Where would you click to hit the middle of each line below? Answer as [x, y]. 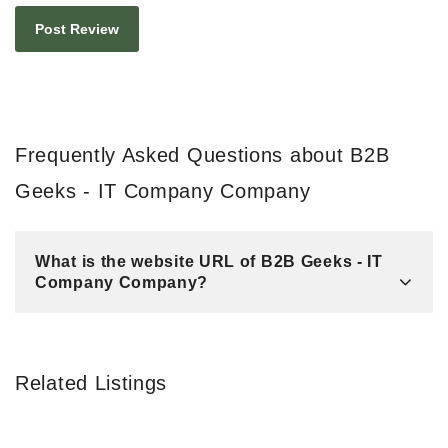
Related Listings [91, 382]
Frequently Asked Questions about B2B [202, 154]
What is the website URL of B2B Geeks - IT [209, 261]
